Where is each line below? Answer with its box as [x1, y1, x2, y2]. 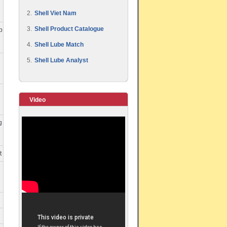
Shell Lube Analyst [34, 56, 88, 64]
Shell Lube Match [34, 41, 84, 48]
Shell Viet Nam [34, 9, 77, 17]
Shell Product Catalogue [34, 25, 104, 32]
